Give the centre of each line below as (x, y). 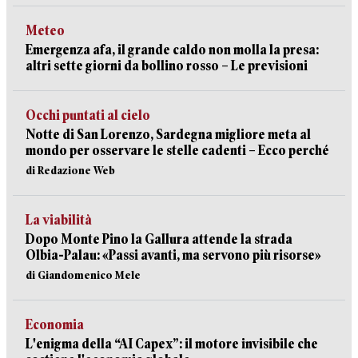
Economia (55, 325)
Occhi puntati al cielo (88, 115)
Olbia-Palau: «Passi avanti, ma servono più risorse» (173, 255)
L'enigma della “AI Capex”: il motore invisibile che (172, 344)
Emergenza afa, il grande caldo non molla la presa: (172, 50)
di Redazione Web (70, 170)
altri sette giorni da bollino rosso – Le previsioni (167, 66)
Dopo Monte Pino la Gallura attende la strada (159, 239)
